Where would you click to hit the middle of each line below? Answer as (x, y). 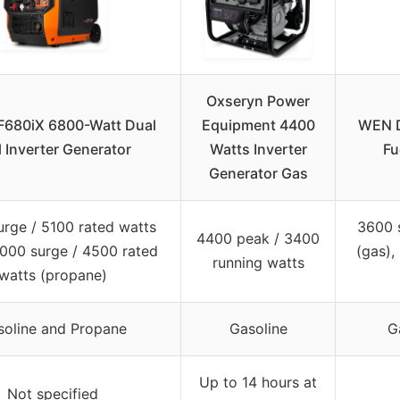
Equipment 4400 (258, 125)
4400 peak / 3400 (258, 239)
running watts (258, 263)
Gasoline (258, 329)
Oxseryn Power (258, 101)
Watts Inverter (258, 150)
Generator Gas (258, 174)
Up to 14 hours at (258, 383)
